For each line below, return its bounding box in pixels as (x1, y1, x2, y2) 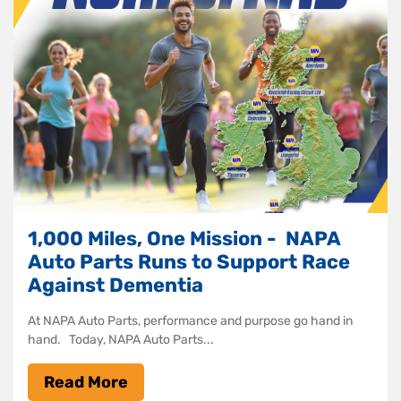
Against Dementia (28, 272, 203, 297)
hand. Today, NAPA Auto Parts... (28, 331, 214, 347)
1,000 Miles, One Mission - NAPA (28, 226, 340, 251)
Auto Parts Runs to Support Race (28, 249, 350, 274)
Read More (44, 371, 128, 392)
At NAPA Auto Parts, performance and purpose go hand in (28, 312, 353, 328)
